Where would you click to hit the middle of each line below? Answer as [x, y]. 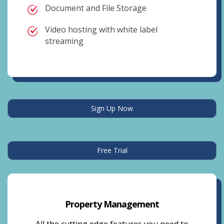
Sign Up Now [112, 108]
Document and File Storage [96, 8]
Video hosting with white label [101, 29]
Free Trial [112, 150]
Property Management [112, 204]
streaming [64, 41]
